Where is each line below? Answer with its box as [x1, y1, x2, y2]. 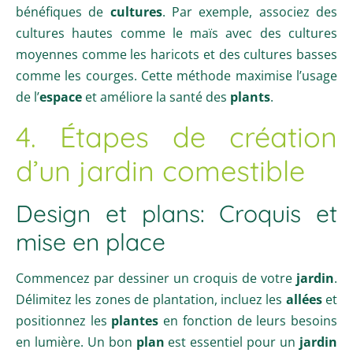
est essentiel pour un [164, 333, 300, 351]
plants [230, 87, 270, 106]
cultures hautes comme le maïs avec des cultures [16, 24, 337, 42]
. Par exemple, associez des [162, 2, 338, 20]
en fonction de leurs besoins [158, 311, 338, 329]
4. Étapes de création [16, 118, 337, 154]
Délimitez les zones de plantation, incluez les [16, 290, 286, 308]
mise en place [16, 226, 165, 257]
